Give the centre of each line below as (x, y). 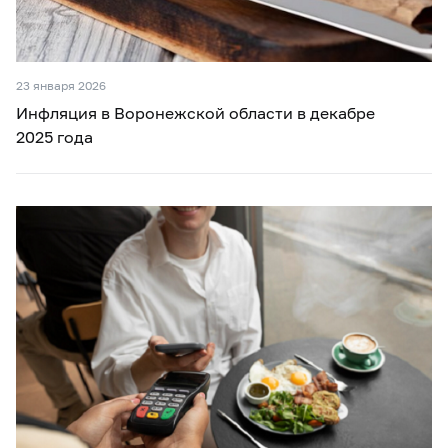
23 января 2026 (61, 85)
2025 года (54, 136)
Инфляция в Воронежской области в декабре (195, 112)
